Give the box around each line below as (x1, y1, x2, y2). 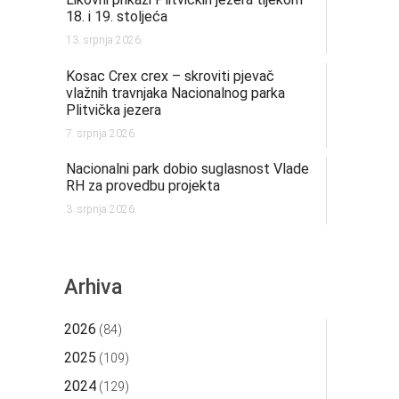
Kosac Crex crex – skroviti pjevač (66, 67, 275, 85)
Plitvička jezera (66, 101, 162, 118)
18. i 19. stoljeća (66, 7, 168, 25)
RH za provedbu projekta (66, 177, 221, 195)
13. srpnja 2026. (66, 33, 144, 46)
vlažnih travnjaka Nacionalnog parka (66, 84, 286, 102)
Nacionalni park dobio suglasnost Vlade (66, 160, 310, 178)
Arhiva (64, 274, 123, 300)
